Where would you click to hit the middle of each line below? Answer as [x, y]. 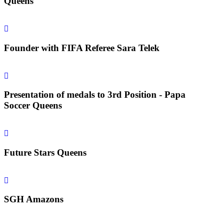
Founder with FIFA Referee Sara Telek [82, 48]
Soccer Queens [33, 106]
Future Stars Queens [45, 152]
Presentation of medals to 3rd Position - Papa [95, 95]
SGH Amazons [34, 199]
